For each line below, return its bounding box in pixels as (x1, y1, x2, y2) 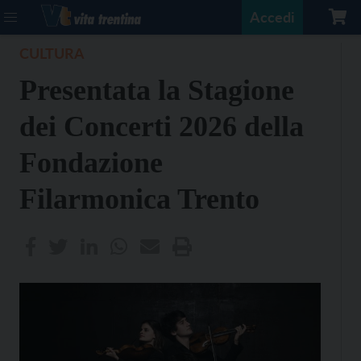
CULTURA (19, 44, 85, 62)
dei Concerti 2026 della (19, 110, 304, 143)
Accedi (250, 8, 295, 26)
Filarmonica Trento (19, 183, 259, 215)
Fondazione (19, 147, 163, 179)
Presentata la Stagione (19, 74, 294, 106)
